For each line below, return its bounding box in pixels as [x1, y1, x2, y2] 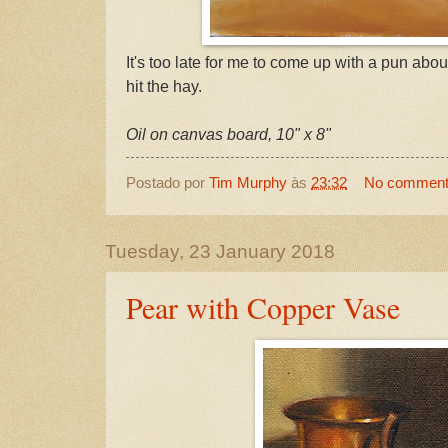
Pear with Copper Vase [126, 286, 400, 327]
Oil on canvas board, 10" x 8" [126, 125, 331, 143]
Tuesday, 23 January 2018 [105, 240, 335, 262]
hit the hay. [126, 77, 202, 95]
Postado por [126, 173, 209, 191]
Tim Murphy [209, 173, 287, 191]
